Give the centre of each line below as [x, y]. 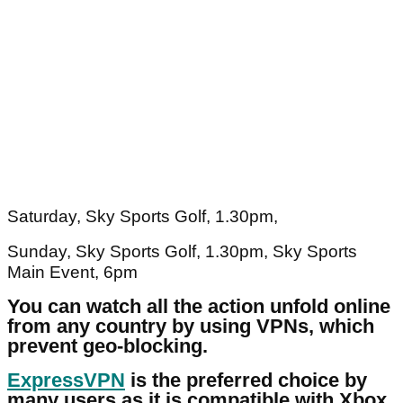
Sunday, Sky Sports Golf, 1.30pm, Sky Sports [182, 252]
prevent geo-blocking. [110, 346]
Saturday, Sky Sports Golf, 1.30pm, [143, 217]
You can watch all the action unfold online [199, 307]
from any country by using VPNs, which [191, 327]
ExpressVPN [66, 381]
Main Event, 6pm [72, 273]
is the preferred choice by [246, 381]
